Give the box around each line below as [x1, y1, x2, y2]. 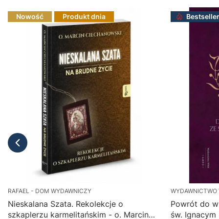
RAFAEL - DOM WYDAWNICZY [8, 187, 91, 195]
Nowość [16, 12, 44, 21]
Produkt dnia [63, 12, 106, 21]
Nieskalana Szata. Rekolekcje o [8, 198, 123, 209]
